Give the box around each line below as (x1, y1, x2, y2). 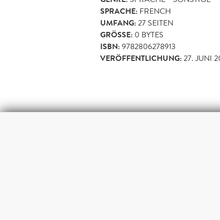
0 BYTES (133, 28, 164, 40)
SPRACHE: (100, 5, 137, 17)
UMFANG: (100, 17, 136, 29)
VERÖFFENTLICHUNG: (100, 52, 182, 64)
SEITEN (146, 17, 173, 28)
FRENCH (139, 5, 171, 17)
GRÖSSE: (100, 28, 131, 41)
